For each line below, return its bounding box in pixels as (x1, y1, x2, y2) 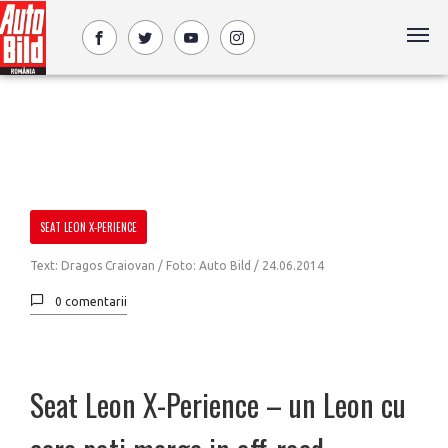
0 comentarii (55, 295, 127, 308)
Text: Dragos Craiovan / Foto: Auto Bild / (30, 259, 262, 272)
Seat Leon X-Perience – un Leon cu (30, 382, 406, 427)
